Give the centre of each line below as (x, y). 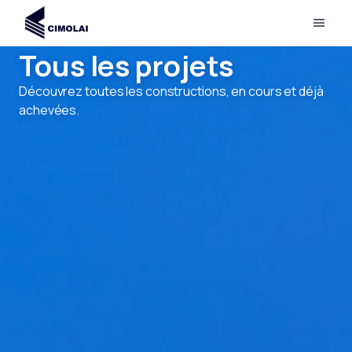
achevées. (49, 110)
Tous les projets (126, 66)
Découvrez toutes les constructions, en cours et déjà (171, 91)
